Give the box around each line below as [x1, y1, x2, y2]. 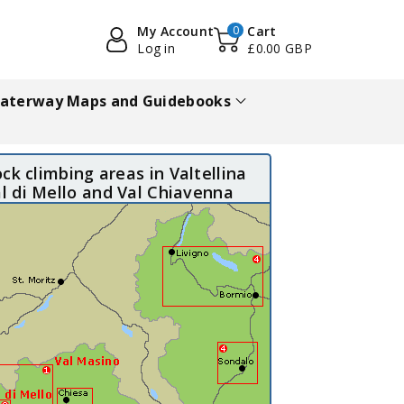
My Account [137, 23, 215, 40]
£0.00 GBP [247, 40, 312, 57]
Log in [137, 40, 176, 57]
